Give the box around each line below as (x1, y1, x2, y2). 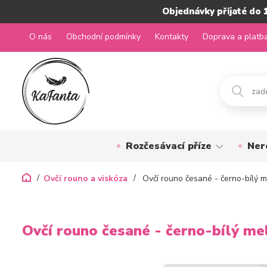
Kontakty (155, 31, 188, 42)
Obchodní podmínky (66, 31, 141, 42)
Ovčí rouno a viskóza (44, 173, 128, 184)
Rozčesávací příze (125, 139, 212, 153)
